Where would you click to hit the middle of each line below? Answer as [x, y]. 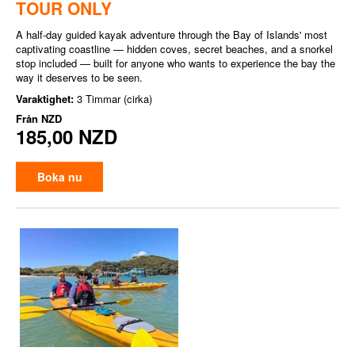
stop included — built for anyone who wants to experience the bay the [176, 63]
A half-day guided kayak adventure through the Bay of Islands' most [172, 34]
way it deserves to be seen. [79, 77]
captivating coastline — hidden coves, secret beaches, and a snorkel [174, 49]
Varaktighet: [46, 99]
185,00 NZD [67, 136]
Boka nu [59, 177]
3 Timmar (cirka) [115, 99]
